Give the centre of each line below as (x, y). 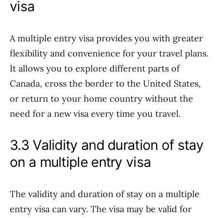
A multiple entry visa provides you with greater (106, 38)
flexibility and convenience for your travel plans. (109, 53)
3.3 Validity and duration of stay (107, 145)
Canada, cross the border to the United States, (105, 83)
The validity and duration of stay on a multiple (105, 194)
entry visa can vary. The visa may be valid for (101, 209)
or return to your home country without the (101, 99)
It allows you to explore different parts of (95, 68)
